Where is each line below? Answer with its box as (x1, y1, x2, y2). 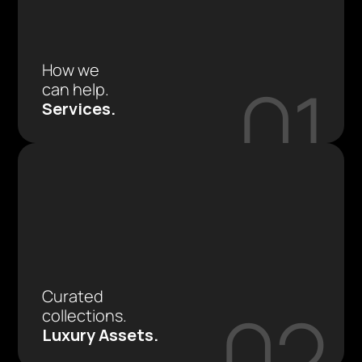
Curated (42, 285, 104, 307)
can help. (42, 78, 110, 100)
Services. (42, 98, 116, 120)
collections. (42, 305, 128, 326)
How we (42, 59, 100, 81)
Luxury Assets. (42, 324, 159, 346)
